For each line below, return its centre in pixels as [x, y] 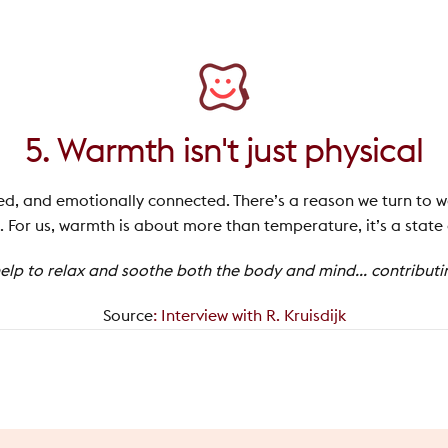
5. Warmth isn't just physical [224, 151]
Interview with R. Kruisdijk [253, 315]
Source [127, 315]
